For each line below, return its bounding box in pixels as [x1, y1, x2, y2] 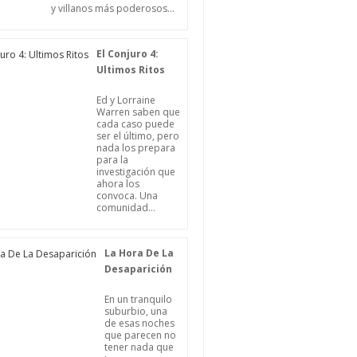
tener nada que [104, 340, 174, 354]
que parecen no [104, 328, 176, 342]
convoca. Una [96, 189, 158, 202]
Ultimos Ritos [96, 63, 165, 76]
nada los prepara [96, 141, 175, 155]
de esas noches [104, 316, 175, 330]
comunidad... [96, 201, 155, 214]
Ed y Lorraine [96, 93, 155, 107]
